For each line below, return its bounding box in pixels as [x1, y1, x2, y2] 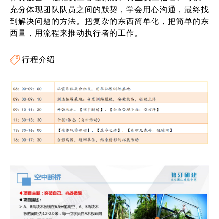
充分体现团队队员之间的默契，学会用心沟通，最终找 [10, 5, 209, 14]
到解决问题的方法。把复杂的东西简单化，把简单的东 [10, 17, 209, 25]
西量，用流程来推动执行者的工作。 [10, 28, 143, 37]
